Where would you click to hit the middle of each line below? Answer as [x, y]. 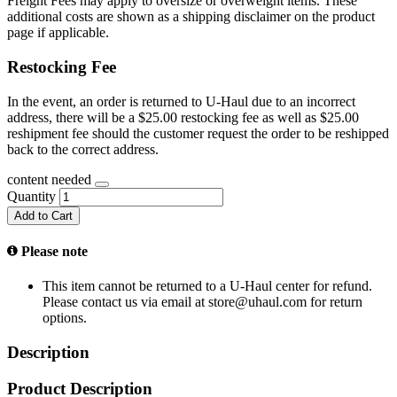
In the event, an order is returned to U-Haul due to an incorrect [181, 101]
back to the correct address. [83, 149]
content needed [51, 179]
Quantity [33, 196]
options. [65, 318]
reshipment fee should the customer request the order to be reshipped [198, 133]
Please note [53, 252]
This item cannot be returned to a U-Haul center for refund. [207, 286]
